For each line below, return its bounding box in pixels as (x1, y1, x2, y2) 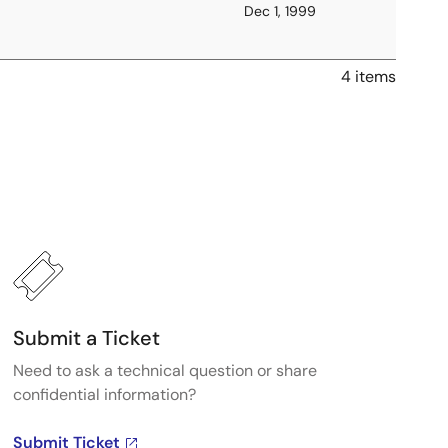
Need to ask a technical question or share (12, 360, 317, 381)
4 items (341, 66, 396, 87)
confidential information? (12, 384, 196, 405)
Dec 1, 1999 (244, 2, 316, 20)
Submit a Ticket (12, 325, 160, 351)
